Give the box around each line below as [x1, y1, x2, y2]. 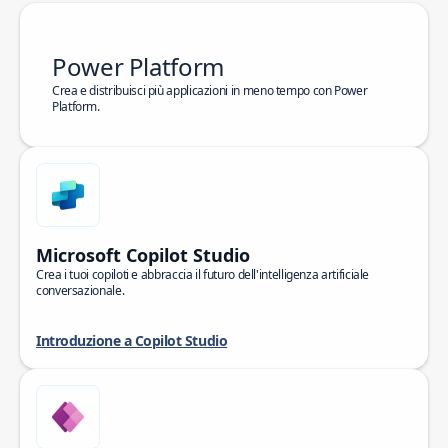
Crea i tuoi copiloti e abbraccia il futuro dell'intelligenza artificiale [36, 266, 370, 283]
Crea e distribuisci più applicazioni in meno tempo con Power [52, 82, 368, 99]
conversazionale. [36, 282, 125, 299]
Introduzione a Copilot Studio [36, 331, 228, 350]
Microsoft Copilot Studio [36, 243, 250, 267]
